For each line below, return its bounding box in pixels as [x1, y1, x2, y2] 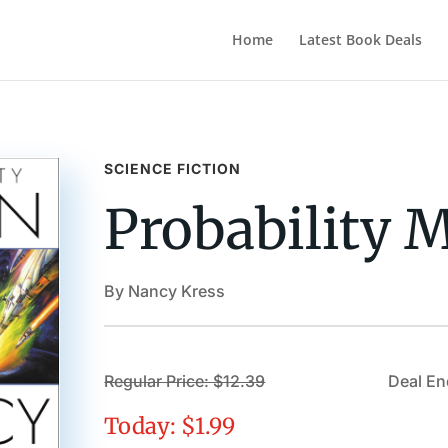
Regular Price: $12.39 [104, 371, 266, 392]
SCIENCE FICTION [104, 159, 242, 177]
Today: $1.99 [104, 412, 236, 441]
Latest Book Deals [298, 30, 422, 49]
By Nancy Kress [104, 280, 226, 301]
